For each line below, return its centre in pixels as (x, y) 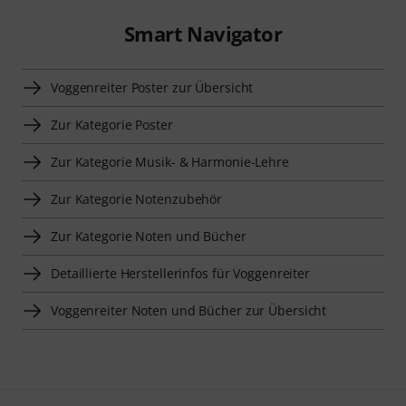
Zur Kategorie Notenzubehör (137, 199)
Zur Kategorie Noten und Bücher (149, 236)
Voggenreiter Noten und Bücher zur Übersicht (189, 310)
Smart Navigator (203, 34)
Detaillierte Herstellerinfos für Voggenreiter (181, 273)
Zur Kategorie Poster (112, 125)
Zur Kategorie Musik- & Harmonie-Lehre (170, 162)
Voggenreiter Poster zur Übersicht (152, 87)
